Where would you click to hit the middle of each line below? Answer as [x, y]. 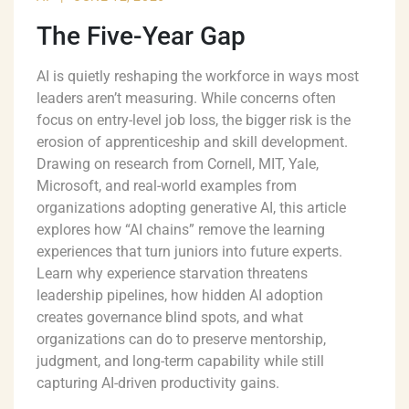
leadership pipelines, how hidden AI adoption [180, 296]
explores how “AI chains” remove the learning [181, 230]
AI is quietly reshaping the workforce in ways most [198, 77]
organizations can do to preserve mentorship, [181, 340]
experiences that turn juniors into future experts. [189, 252]
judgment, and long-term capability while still [180, 362]
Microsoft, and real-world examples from [167, 186]
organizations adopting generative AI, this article [191, 208]
